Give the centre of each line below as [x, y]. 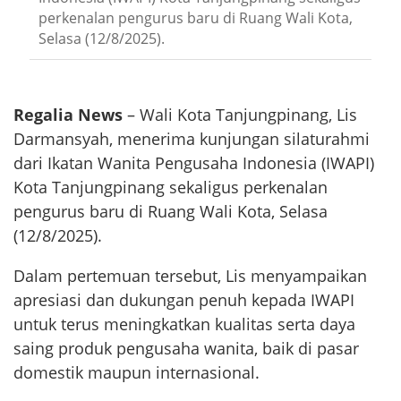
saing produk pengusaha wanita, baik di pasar [186, 349]
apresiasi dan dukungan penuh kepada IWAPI [184, 300]
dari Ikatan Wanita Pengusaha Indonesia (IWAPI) [194, 163]
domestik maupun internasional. [137, 373]
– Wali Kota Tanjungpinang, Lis [242, 115]
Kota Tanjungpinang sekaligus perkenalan [171, 188]
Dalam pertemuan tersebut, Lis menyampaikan [190, 276]
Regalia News [70, 115]
